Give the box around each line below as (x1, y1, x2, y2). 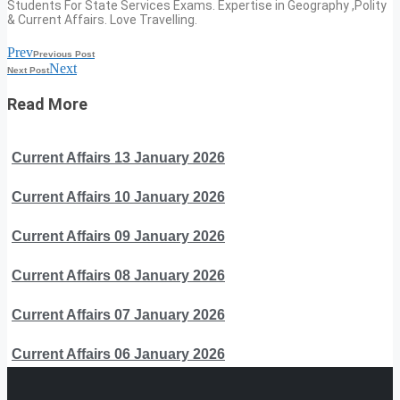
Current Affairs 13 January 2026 (12, 149, 225, 165)
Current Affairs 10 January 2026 (12, 188, 225, 204)
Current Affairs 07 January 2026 (12, 306, 225, 322)
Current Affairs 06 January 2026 (12, 346, 225, 362)
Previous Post (33, 48, 95, 59)
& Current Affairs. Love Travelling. (7, 12, 197, 27)
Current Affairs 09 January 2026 (12, 228, 225, 244)
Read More (7, 94, 87, 113)
